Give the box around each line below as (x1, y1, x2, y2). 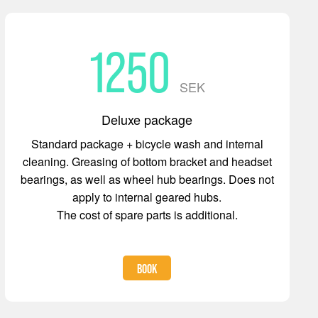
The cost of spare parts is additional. (56, 207, 238, 223)
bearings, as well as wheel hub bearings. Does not (20, 171, 274, 187)
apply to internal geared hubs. (72, 189, 222, 205)
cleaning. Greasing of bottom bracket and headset (22, 153, 272, 170)
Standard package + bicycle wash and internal (31, 136, 263, 152)
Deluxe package (102, 110, 193, 128)
